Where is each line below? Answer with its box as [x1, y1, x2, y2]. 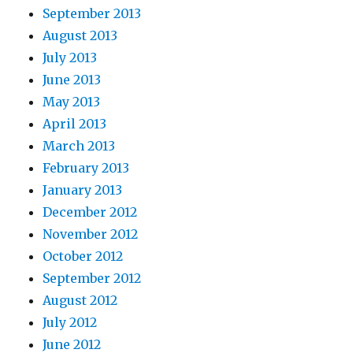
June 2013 [43, 72, 102, 88]
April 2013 [43, 116, 107, 132]
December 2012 [43, 204, 138, 221]
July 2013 [43, 50, 98, 66]
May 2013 [43, 94, 101, 110]
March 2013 [43, 138, 116, 154]
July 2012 [43, 314, 98, 331]
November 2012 [43, 226, 139, 243]
